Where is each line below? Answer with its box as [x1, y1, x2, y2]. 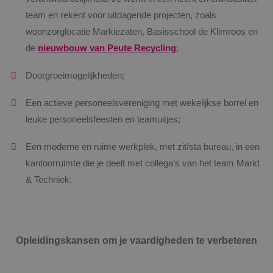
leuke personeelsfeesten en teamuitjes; [26, 114, 180, 124]
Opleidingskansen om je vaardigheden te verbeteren [15, 234, 257, 246]
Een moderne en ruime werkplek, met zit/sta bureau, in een [26, 141, 260, 152]
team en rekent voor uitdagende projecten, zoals [26, 10, 216, 20]
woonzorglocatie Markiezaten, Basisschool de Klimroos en [26, 26, 258, 37]
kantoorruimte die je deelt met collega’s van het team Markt [26, 158, 260, 168]
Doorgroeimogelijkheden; [26, 70, 124, 80]
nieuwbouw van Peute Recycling [38, 43, 176, 53]
